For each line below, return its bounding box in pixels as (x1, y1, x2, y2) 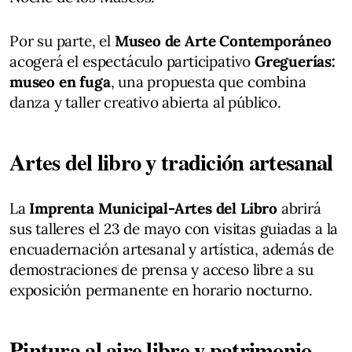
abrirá (277, 198, 321, 218)
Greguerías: (254, 51, 335, 71)
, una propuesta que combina (110, 71, 306, 91)
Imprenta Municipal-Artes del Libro (29, 198, 277, 218)
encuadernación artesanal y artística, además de (9, 239, 335, 258)
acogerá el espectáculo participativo (9, 51, 255, 71)
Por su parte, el (9, 31, 115, 50)
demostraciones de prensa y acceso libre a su (9, 259, 313, 279)
